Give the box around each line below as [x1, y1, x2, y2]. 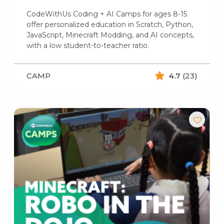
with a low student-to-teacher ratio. [26, 40, 149, 50]
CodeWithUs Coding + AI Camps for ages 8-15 [26, 9, 187, 18]
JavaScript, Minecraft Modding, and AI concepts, [26, 30, 194, 39]
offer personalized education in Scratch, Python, [26, 19, 193, 29]
